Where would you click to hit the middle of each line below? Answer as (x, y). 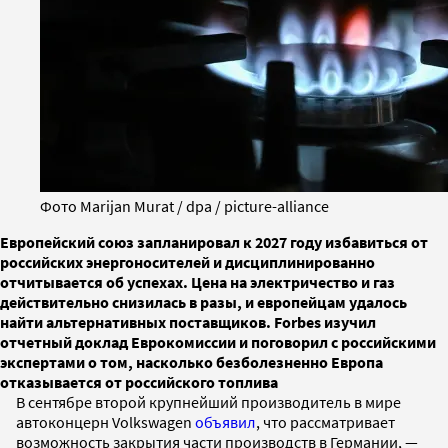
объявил (225, 421)
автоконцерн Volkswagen (105, 421)
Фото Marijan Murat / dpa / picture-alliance (184, 205)
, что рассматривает (325, 421)
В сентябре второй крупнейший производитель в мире (208, 401)
